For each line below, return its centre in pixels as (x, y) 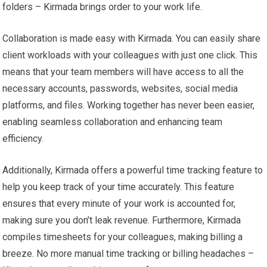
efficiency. (23, 138)
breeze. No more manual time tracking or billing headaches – (128, 253)
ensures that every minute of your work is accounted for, (119, 203)
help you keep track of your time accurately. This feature (119, 187)
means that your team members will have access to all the (123, 72)
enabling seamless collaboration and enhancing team (113, 122)
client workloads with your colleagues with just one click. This (130, 55)
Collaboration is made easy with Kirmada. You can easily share (132, 38)
